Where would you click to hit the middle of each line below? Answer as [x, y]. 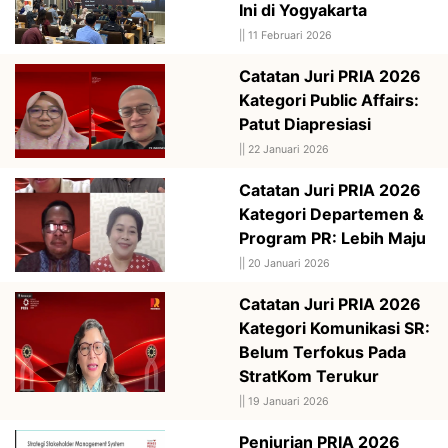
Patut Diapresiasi [305, 123]
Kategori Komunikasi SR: [334, 327]
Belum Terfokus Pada [322, 351]
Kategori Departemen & [331, 213]
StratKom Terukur [309, 375]
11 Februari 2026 [290, 35]
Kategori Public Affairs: [329, 99]
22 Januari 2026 [288, 149]
